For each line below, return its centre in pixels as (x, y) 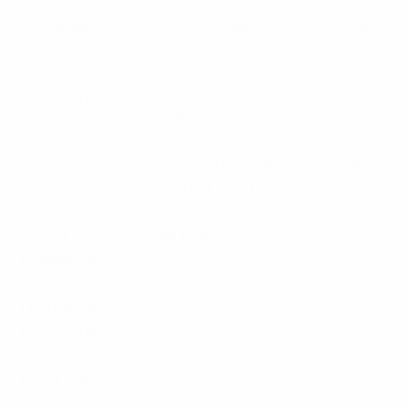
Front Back (61, 377)
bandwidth (58, 259)
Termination (63, 26)
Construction (67, 166)
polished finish (202, 189)
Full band (184, 236)
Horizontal (58, 307)
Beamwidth (62, 330)
